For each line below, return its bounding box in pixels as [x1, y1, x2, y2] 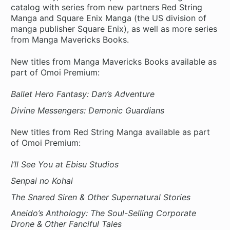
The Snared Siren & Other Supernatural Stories [11, 191, 191, 202]
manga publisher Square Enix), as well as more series [11, 24, 218, 34]
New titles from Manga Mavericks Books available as [11, 56, 217, 67]
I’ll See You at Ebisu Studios [11, 159, 119, 170]
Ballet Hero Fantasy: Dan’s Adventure [11, 88, 155, 99]
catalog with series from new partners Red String [11, 2, 203, 13]
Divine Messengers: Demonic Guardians [11, 105, 165, 116]
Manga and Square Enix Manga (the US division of [11, 13, 207, 24]
